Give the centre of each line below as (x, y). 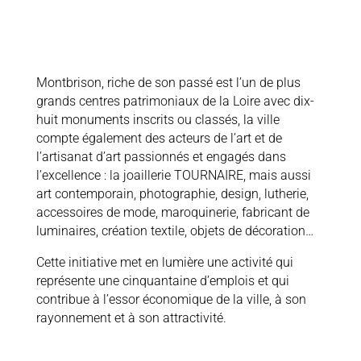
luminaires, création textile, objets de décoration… (176, 231)
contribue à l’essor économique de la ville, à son (171, 299)
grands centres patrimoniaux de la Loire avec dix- (175, 101)
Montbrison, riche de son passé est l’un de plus (168, 83)
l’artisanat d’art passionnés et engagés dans (161, 157)
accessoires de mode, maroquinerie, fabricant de (172, 212)
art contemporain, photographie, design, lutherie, (172, 194)
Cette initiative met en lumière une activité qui (164, 262)
